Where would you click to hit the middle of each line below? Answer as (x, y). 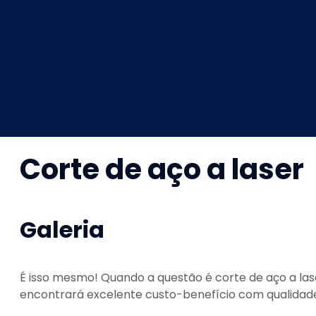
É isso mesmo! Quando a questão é (117, 278)
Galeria (62, 230)
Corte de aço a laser (162, 169)
